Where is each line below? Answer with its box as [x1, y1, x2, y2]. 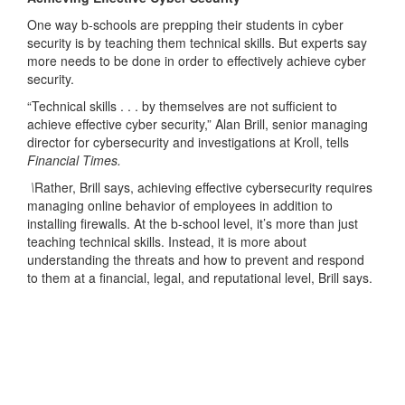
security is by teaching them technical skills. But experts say [27, 33, 367, 52]
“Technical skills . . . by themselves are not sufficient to [27, 96, 337, 115]
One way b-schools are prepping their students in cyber [27, 14, 344, 33]
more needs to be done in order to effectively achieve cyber [27, 51, 366, 70]
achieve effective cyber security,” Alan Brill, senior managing [27, 114, 368, 133]
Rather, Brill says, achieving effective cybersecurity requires [34, 177, 372, 196]
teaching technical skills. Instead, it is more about [27, 231, 306, 250]
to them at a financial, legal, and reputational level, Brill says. [27, 268, 372, 287]
